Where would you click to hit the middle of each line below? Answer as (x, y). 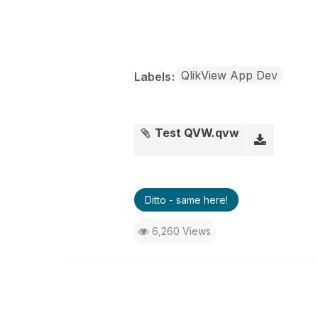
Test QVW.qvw (197, 133)
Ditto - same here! (186, 200)
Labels (154, 77)
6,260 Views (181, 231)
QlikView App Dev (229, 75)
